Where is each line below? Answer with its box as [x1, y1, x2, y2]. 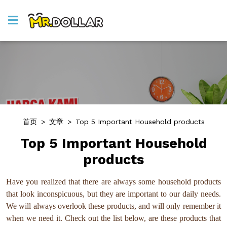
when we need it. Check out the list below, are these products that [6, 214, 221, 223]
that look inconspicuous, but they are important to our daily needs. [6, 190, 221, 199]
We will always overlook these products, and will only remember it [6, 202, 221, 211]
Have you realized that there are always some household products [6, 177, 221, 186]
